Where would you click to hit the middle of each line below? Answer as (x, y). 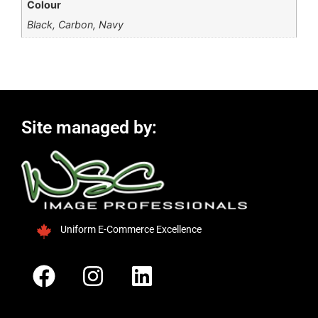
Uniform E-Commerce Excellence (131, 229)
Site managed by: (89, 127)
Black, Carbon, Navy (76, 25)
